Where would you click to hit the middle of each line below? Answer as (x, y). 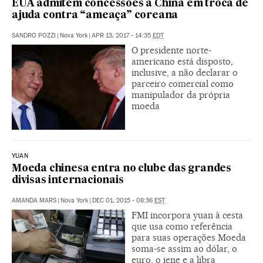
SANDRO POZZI (34, 36)
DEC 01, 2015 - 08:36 (123, 200)
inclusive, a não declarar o (185, 73)
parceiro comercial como (183, 84)
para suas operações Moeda (189, 237)
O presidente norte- (171, 50)
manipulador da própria (181, 95)
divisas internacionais (68, 181)
